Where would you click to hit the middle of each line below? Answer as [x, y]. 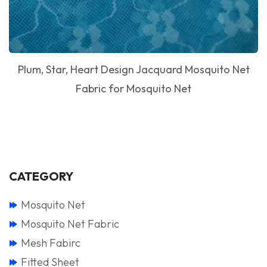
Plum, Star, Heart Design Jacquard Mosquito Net [133, 69]
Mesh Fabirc [51, 243]
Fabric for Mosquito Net [133, 88]
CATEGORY [41, 176]
